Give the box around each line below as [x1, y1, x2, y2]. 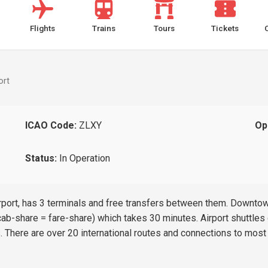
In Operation [57, 153, 111, 164]
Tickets [211, 23, 239, 33]
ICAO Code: [25, 120, 77, 131]
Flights [30, 23, 56, 33]
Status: [25, 153, 57, 164]
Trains [92, 23, 115, 33]
